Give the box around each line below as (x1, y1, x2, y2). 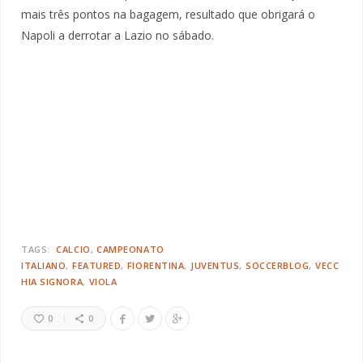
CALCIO (56, 242, 91, 255)
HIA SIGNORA (21, 275, 83, 288)
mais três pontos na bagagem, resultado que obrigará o (21, 6, 315, 22)
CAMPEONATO (96, 242, 164, 255)
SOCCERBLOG (245, 258, 310, 271)
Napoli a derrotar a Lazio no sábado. (21, 27, 214, 43)
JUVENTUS (190, 258, 240, 271)
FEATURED (71, 258, 122, 271)
